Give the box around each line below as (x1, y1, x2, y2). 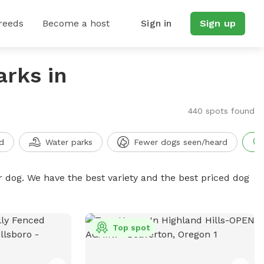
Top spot (112, 223, 150, 232)
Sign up (199, 18, 236, 29)
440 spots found (187, 106, 255, 115)
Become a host (42, 18, 110, 29)
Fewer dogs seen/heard (133, 137, 227, 147)
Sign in (141, 18, 172, 29)
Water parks (45, 137, 93, 147)
